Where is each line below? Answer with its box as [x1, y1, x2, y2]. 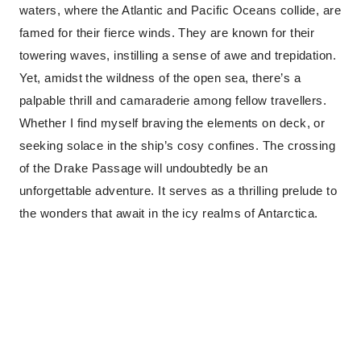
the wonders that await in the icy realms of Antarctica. [19, 206, 318, 221]
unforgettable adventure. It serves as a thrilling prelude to [19, 184, 338, 198]
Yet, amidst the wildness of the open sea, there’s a [19, 71, 301, 85]
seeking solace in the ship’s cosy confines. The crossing [19, 139, 336, 153]
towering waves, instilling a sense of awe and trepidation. [19, 48, 337, 63]
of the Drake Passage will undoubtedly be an [19, 161, 268, 176]
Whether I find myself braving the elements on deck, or [19, 116, 326, 131]
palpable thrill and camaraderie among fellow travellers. [19, 93, 327, 108]
